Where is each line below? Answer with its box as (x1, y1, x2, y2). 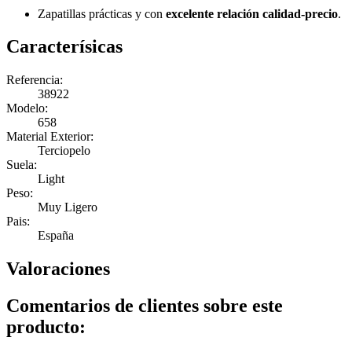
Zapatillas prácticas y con (38, 6, 166, 20)
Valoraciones (6, 258, 110, 280)
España (38, 229, 74, 243)
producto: (6, 317, 86, 338)
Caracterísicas (6, 36, 123, 57)
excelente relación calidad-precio (166, 6, 338, 20)
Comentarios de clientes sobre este (6, 295, 283, 317)
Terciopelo (38, 144, 90, 158)
